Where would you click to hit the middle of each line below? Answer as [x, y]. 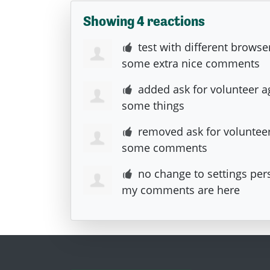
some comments [165, 147]
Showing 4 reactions [144, 21]
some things [153, 105]
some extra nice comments [191, 63]
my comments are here [181, 190]
